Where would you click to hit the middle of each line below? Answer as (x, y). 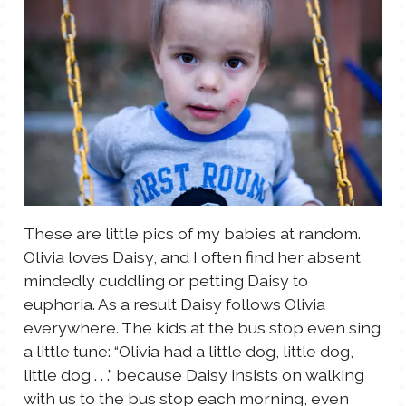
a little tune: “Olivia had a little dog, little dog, (188, 351)
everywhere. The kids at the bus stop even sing (202, 327)
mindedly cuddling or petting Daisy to (166, 280)
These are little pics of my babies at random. (192, 233)
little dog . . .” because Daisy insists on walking (194, 374)
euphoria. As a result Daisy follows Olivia (174, 304)
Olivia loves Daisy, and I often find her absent (192, 256)
